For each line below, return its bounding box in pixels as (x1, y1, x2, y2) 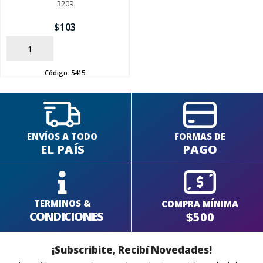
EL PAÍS (40, 141, 85, 157)
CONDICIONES (29, 208, 103, 224)
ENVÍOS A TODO (27, 130, 98, 142)
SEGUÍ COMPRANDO (96, 32, 167, 42)
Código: (45, 68, 71, 77)
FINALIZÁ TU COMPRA (92, 58, 171, 68)
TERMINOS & (33, 197, 91, 209)
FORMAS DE (174, 130, 226, 142)
